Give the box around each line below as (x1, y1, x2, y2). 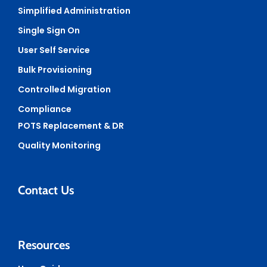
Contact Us (18, 182, 74, 197)
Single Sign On (18, 24, 80, 36)
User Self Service (18, 44, 90, 56)
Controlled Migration (18, 83, 111, 95)
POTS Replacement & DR (18, 119, 124, 132)
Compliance (18, 103, 72, 115)
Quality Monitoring (18, 139, 101, 151)
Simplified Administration (18, 4, 131, 17)
